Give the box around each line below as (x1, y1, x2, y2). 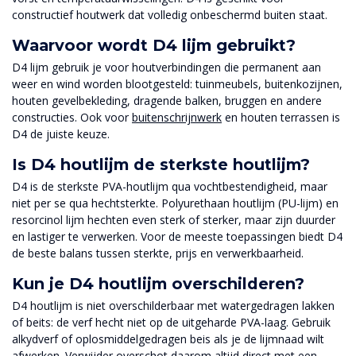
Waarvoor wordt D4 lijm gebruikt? (12, 36, 296, 56)
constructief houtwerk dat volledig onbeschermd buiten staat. (12, 7, 327, 23)
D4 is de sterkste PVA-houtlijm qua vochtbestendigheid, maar (12, 178, 327, 194)
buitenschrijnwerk (132, 110, 222, 126)
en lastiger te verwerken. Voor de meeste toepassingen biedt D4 (12, 228, 342, 244)
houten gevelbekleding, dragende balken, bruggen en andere (12, 93, 322, 109)
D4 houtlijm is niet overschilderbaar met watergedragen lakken (12, 297, 335, 313)
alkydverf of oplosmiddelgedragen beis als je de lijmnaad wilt (12, 331, 324, 346)
